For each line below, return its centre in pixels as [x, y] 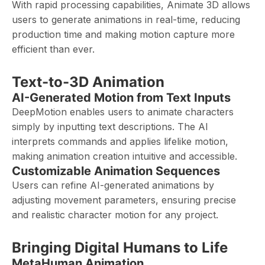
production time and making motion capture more [123, 34]
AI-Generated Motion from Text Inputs [121, 98]
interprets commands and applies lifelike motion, [120, 141]
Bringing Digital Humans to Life [120, 248]
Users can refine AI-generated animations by [113, 185]
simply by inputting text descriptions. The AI [110, 127]
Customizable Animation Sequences [116, 171]
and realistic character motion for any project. [115, 215]
